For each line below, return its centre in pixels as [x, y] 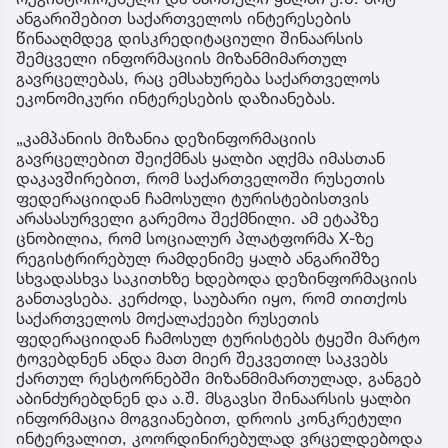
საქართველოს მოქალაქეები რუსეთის [167, 317]
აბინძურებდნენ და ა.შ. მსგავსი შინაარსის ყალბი [213, 397]
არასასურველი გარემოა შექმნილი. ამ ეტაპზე [197, 217]
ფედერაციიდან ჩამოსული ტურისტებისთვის [192, 197]
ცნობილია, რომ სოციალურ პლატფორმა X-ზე [195, 237]
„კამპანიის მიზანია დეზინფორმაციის [166, 137]
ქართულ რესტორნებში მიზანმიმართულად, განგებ [218, 377]
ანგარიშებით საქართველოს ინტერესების [183, 17]
